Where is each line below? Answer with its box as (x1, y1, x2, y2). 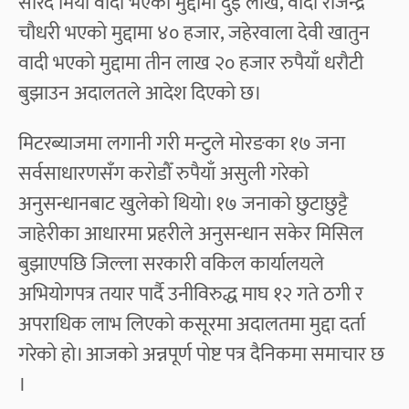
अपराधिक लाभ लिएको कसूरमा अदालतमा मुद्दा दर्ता (18, 307, 365, 341)
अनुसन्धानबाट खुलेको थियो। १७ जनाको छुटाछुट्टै (18, 186, 348, 221)
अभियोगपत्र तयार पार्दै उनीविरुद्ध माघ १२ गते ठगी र (18, 277, 363, 311)
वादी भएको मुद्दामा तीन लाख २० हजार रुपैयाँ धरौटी (18, 46, 363, 80)
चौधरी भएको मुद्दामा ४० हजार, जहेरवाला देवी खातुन (18, 16, 370, 50)
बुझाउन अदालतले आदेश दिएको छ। (18, 76, 262, 110)
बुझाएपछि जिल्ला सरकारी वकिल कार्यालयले (18, 246, 324, 281)
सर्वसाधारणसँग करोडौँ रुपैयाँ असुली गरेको (18, 156, 309, 191)
